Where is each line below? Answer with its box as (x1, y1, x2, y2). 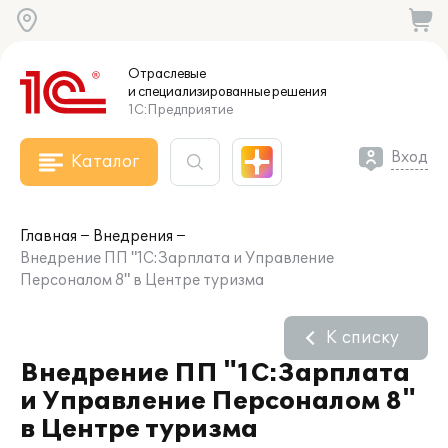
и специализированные (128, 84, 270, 100)
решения (270, 84, 327, 100)
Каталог (71, 152, 139, 172)
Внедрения (93, 228, 173, 245)
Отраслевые (128, 66, 206, 82)
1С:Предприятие (128, 102, 233, 118)
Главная (20, 228, 77, 245)
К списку (326, 328, 399, 348)
